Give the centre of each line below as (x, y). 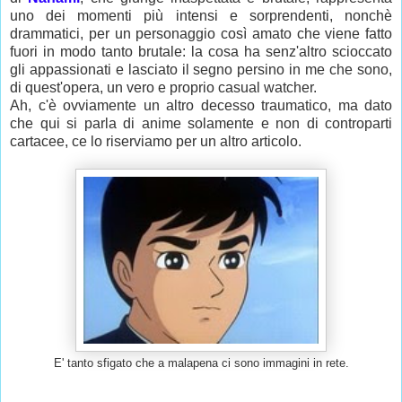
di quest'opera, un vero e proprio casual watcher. (163, 88)
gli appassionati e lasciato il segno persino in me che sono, (201, 70)
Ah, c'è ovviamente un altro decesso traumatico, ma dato (201, 106)
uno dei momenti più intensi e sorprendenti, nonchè (201, 16)
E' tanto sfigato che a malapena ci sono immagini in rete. (201, 363)
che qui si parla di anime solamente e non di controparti (201, 124)
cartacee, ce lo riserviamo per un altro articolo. (156, 142)
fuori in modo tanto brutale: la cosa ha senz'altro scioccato (201, 52)
